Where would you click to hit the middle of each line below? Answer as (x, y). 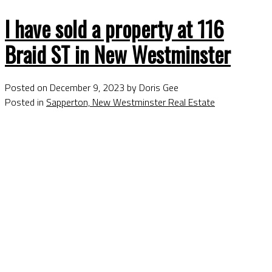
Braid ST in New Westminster (118, 54)
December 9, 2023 (87, 88)
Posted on (27, 88)
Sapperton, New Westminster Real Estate (131, 102)
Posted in (24, 102)
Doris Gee (159, 88)
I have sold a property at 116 (114, 29)
